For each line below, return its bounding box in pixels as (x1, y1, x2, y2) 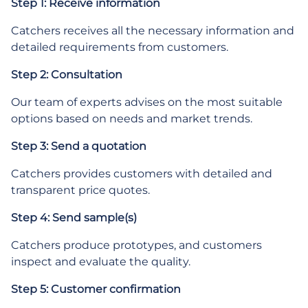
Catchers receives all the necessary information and (11, 24, 294, 37)
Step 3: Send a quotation (11, 140, 146, 153)
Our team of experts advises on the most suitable (11, 96, 283, 109)
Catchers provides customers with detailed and (11, 167, 272, 180)
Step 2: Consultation (11, 68, 122, 81)
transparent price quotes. (11, 184, 150, 197)
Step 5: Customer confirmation (11, 283, 181, 296)
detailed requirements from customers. (11, 41, 228, 54)
